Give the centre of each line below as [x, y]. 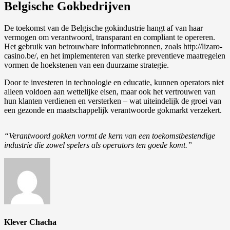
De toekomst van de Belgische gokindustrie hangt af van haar [103, 28]
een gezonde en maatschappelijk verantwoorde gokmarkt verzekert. [113, 110]
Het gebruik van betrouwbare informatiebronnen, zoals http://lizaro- [113, 47]
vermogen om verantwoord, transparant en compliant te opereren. [110, 37]
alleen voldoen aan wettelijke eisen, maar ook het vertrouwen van [110, 92]
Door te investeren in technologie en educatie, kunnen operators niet [114, 83]
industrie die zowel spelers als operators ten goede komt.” [98, 145]
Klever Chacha [30, 222]
